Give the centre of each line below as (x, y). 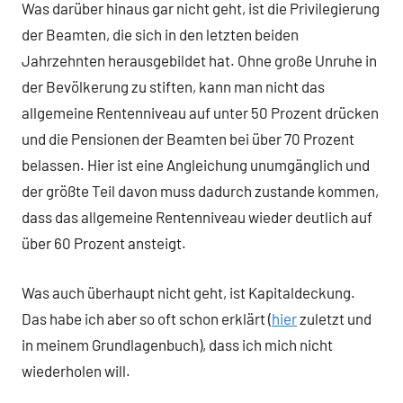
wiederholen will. (77, 370)
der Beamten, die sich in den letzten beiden (160, 35)
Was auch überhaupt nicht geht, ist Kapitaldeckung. (188, 292)
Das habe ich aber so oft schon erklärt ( (147, 318)
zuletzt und (334, 318)
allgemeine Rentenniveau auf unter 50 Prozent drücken (200, 113)
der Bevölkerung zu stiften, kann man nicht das (173, 87)
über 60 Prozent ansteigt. (105, 243)
